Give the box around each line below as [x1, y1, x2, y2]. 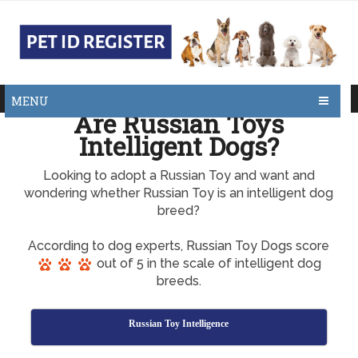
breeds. [156, 273, 201, 288]
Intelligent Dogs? [78, 129, 279, 163]
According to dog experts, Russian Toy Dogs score [28, 238, 330, 253]
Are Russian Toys [74, 106, 284, 141]
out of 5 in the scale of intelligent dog [93, 256, 321, 271]
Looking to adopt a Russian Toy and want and [42, 168, 315, 183]
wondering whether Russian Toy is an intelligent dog [24, 185, 334, 201]
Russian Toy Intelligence [129, 318, 229, 329]
